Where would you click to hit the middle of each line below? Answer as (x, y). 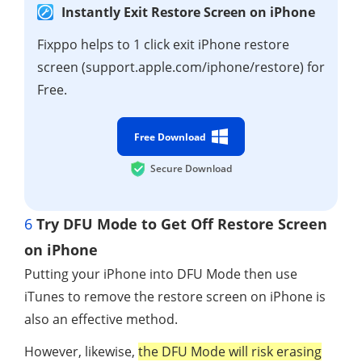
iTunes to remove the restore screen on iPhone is (175, 297)
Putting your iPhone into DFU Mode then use (161, 274)
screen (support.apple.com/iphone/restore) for (181, 67)
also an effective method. (101, 320)
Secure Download (191, 169)
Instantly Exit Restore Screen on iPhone (188, 13)
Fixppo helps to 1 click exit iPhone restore (163, 45)
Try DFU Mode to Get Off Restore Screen (180, 224)
